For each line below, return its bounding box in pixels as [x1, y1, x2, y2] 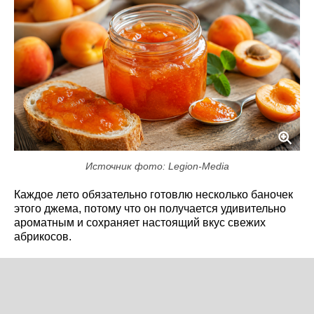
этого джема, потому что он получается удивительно [14, 202, 286, 214]
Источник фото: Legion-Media [85, 160, 229, 172]
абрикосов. [14, 230, 71, 243]
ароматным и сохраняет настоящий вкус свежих [14, 216, 266, 228]
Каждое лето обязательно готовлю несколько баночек [14, 188, 293, 200]
